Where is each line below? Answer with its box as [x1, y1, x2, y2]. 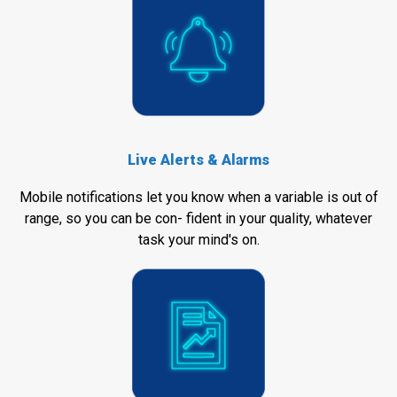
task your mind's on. [137, 230, 260, 248]
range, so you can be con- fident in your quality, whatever [25, 209, 372, 227]
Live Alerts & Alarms [128, 152, 269, 169]
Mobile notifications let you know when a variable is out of [19, 188, 378, 206]
